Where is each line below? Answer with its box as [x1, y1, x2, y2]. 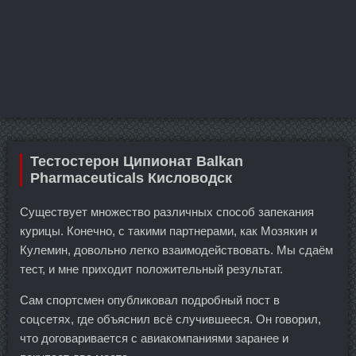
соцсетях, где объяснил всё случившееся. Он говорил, [20, 312, 321, 326]
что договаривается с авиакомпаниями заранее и [20, 331, 288, 345]
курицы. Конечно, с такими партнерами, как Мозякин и [20, 224, 317, 238]
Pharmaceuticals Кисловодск [30, 170, 232, 186]
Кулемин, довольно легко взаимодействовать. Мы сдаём [20, 243, 333, 257]
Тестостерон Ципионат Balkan [30, 153, 243, 169]
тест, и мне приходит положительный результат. [20, 262, 283, 276]
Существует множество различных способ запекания [20, 205, 314, 219]
